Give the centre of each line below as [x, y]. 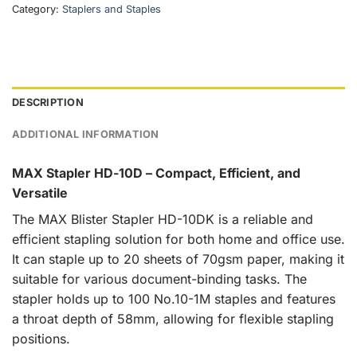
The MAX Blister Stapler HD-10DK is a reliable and [163, 220]
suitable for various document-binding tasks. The [159, 279]
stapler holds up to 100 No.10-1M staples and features [174, 299]
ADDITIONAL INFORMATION [86, 135]
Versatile [40, 193]
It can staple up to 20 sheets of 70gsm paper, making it [178, 259]
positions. [41, 339]
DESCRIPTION [48, 103]
